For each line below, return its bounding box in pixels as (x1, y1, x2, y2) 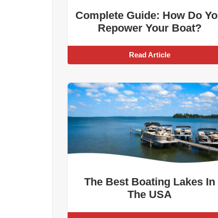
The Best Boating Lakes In (84, 176, 215, 188)
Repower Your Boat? (97, 22, 201, 35)
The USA (127, 188, 172, 201)
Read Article (128, 51, 170, 59)
